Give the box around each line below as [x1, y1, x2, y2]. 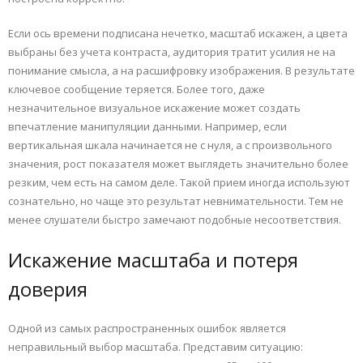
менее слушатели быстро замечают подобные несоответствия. [8, 212, 341, 228]
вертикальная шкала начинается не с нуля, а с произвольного [8, 138, 332, 153]
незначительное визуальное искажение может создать [8, 100, 301, 116]
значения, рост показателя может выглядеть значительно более [8, 156, 348, 172]
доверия [8, 275, 88, 303]
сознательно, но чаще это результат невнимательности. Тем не [8, 194, 344, 209]
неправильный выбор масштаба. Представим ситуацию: [8, 340, 303, 355]
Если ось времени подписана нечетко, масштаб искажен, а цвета [8, 26, 348, 41]
